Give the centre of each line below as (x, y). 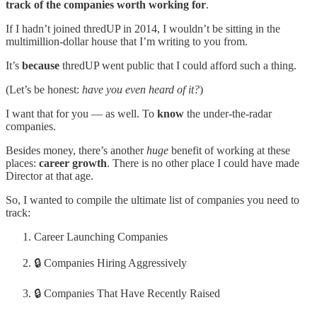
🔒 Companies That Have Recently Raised (127, 293)
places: (22, 163)
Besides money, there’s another (76, 150)
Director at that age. (50, 175)
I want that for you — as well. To (81, 113)
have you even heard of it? (141, 89)
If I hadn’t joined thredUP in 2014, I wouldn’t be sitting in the (143, 28)
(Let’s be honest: (44, 89)
